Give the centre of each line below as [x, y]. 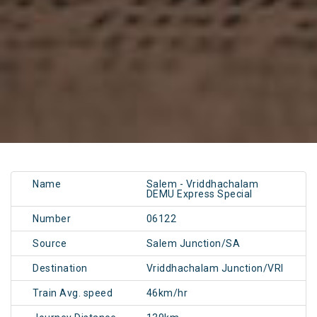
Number [52, 219]
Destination [60, 269]
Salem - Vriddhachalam [202, 184]
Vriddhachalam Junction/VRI [215, 269]
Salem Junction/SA [193, 244]
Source [50, 244]
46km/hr [167, 293]
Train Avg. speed [73, 293]
